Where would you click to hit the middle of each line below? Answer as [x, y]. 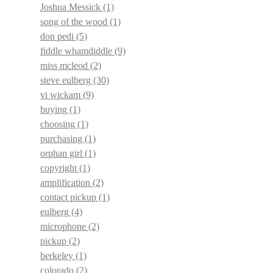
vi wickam [62, 95]
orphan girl [62, 153]
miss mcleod [65, 66]
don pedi [58, 36]
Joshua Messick [72, 7]
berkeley [58, 256]
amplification [66, 183]
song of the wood [75, 22]
